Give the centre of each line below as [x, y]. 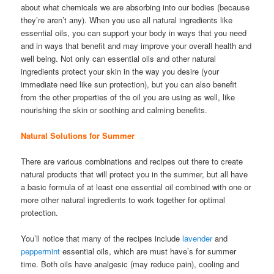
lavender [198, 239]
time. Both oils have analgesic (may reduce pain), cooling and [130, 264]
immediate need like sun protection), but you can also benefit [129, 84]
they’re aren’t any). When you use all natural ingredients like [127, 20]
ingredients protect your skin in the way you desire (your [120, 71]
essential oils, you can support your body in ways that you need [134, 32]
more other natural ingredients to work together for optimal [123, 199]
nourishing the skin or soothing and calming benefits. [114, 109]
